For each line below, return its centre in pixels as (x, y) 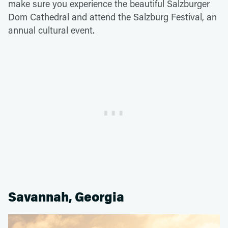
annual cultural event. (51, 30)
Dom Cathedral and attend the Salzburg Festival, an (112, 17)
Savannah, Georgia (66, 197)
